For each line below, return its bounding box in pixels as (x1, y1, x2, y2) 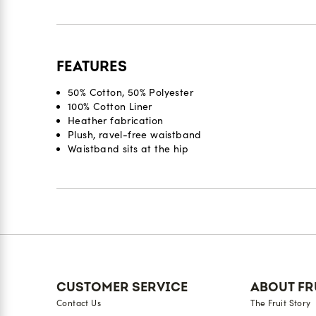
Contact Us (56, 298, 101, 308)
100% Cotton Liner (68, 100, 152, 113)
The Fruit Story (250, 298, 311, 308)
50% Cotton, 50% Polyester (68, 86, 193, 99)
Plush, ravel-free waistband (68, 128, 202, 141)
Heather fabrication (68, 114, 164, 127)
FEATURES (56, 58, 127, 75)
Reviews (56, 222, 115, 241)
